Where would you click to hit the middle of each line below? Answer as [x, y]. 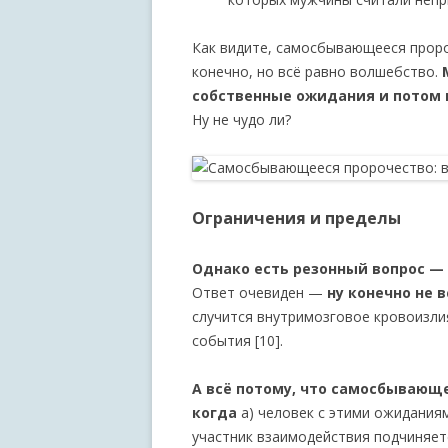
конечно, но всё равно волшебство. [315, 71]
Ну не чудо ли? [241, 119]
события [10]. [237, 340]
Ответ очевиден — [259, 292]
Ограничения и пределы [296, 218]
